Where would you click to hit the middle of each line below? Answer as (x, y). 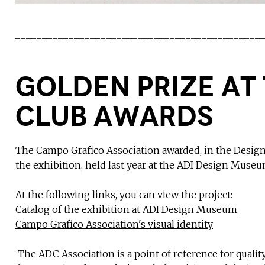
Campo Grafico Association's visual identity (114, 224)
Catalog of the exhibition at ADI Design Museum (126, 210)
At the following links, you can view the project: (124, 195)
